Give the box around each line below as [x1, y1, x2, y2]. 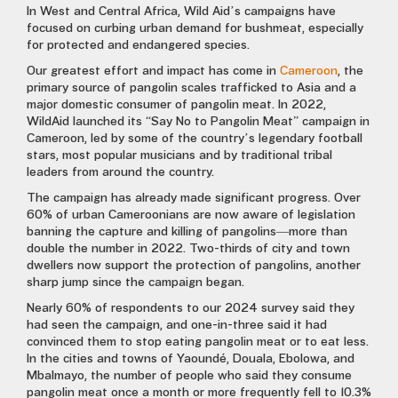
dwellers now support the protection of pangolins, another [27, 259, 361, 273]
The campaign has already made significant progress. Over [27, 191, 361, 205]
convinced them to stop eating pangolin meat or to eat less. [27, 335, 369, 349]
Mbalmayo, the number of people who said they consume [27, 369, 352, 383]
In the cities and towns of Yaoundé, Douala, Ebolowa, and [27, 352, 354, 366]
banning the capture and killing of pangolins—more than [27, 225, 347, 239]
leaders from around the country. [27, 165, 218, 179]
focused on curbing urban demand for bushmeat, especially [27, 21, 363, 36]
